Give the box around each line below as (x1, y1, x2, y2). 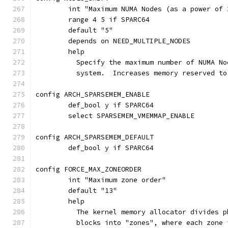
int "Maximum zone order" (68, 176, 166, 184)
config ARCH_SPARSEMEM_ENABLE (36, 90, 150, 99)
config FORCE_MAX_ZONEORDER (36, 165, 141, 174)
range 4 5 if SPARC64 (68, 15, 150, 24)
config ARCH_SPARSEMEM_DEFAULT (36, 133, 154, 141)
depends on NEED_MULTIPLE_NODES (68, 37, 190, 45)
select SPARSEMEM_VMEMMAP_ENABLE (68, 111, 194, 120)
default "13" (68, 186, 117, 195)
